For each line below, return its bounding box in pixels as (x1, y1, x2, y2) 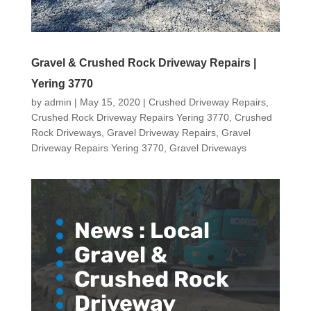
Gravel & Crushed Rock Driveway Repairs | (31, 57, 256, 69)
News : (74, 217, 150, 244)
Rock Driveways (31, 127, 101, 139)
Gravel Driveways (169, 142, 246, 154)
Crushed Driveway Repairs (148, 96, 266, 108)
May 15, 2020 (79, 96, 140, 108)
